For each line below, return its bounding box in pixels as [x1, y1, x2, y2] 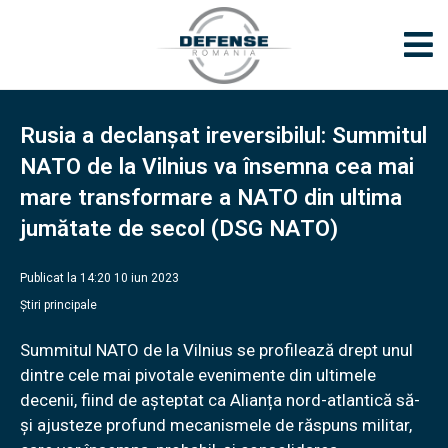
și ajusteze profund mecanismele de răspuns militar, [20, 415, 412, 435]
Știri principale [20, 298, 97, 312]
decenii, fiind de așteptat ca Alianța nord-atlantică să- [20, 390, 420, 410]
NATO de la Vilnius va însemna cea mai [20, 153, 414, 179]
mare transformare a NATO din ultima [20, 184, 402, 210]
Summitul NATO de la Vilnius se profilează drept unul [20, 340, 413, 360]
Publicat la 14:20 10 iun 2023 [20, 271, 179, 285]
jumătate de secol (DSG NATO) [20, 215, 338, 241]
